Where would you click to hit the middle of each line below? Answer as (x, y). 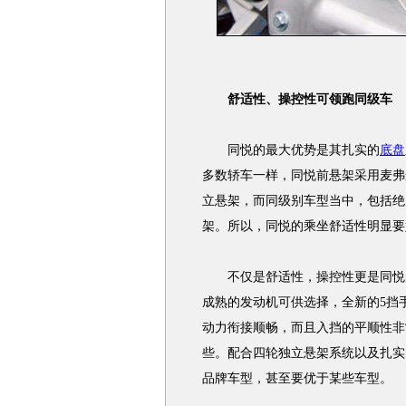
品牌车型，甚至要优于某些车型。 (297, 378)
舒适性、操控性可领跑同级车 (310, 99)
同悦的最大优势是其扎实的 (291, 150)
